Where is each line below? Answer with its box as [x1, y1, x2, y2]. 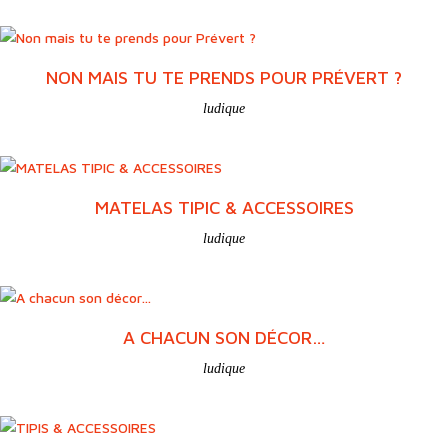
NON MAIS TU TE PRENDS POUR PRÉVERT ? [46, 67, 402, 89]
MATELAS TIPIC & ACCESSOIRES [94, 197, 354, 219]
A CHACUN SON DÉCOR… [122, 327, 326, 349]
